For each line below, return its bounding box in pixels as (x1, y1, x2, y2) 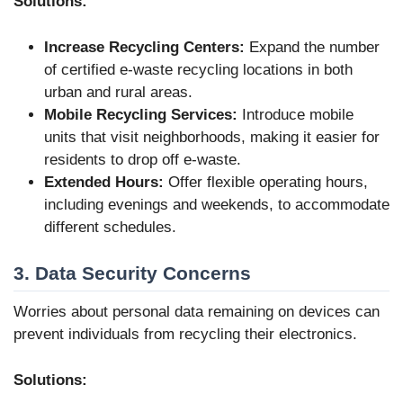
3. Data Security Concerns (13, 263, 251, 284)
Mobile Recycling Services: (44, 105, 237, 123)
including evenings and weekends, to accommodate (44, 195, 390, 213)
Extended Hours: (44, 173, 164, 191)
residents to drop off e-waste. (44, 150, 241, 168)
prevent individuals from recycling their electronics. (13, 326, 357, 344)
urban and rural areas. (44, 83, 193, 101)
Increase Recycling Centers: (44, 38, 245, 56)
